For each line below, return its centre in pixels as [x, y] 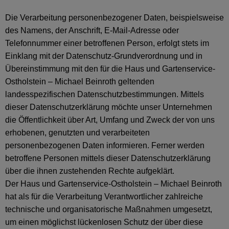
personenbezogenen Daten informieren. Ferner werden [105, 145]
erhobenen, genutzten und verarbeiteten [77, 133]
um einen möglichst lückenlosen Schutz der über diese [104, 222]
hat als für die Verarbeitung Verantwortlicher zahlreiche [104, 197]
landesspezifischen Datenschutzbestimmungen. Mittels [105, 94]
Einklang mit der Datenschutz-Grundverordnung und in [104, 56]
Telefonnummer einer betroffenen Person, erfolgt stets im [107, 43]
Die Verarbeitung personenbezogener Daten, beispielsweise [114, 18]
